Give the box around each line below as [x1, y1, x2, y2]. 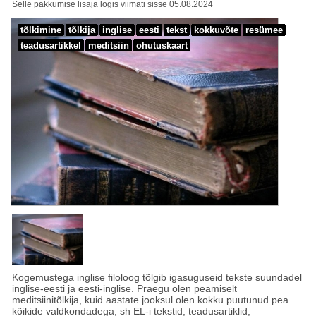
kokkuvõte [194, 25, 238, 35]
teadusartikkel [20, 40, 81, 51]
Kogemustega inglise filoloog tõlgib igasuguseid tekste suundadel [12, 271, 302, 283]
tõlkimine [20, 25, 61, 35]
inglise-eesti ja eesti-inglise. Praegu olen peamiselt [12, 282, 237, 294]
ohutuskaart [136, 40, 188, 51]
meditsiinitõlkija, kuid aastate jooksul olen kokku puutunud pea [12, 293, 288, 305]
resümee [245, 25, 283, 35]
